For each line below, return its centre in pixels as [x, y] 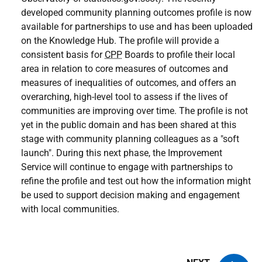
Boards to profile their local [179, 55]
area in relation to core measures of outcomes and [125, 69]
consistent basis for [63, 55]
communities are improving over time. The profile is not [135, 111]
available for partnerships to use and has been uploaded [137, 27]
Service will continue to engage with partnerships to [127, 167]
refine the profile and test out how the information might [136, 181]
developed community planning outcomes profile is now [136, 13]
